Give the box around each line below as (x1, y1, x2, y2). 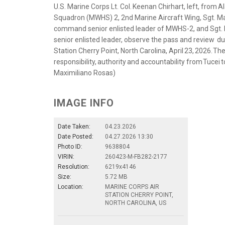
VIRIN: (58, 153, 74, 160)
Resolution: (58, 163, 89, 170)
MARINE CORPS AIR (105, 183, 159, 190)
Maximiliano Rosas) (54, 68, 116, 77)
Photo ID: (58, 143, 82, 150)
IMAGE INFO (54, 96, 114, 109)
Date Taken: (58, 123, 90, 130)
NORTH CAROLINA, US (105, 199, 166, 206)
